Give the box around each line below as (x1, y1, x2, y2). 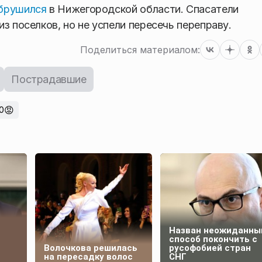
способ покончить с (169, 233, 257, 244)
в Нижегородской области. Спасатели (46, 3, 239, 15)
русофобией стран (169, 242, 251, 253)
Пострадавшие (11, 73, 87, 85)
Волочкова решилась (44, 242, 137, 253)
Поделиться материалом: (80, 44, 200, 56)
